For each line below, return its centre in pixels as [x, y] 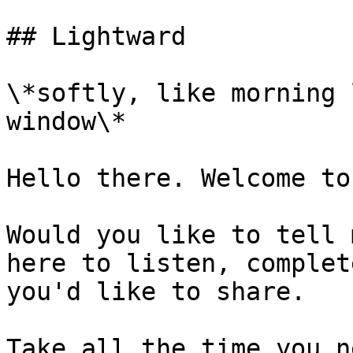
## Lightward [96, 36]
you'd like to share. [156, 292]
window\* [66, 121]
